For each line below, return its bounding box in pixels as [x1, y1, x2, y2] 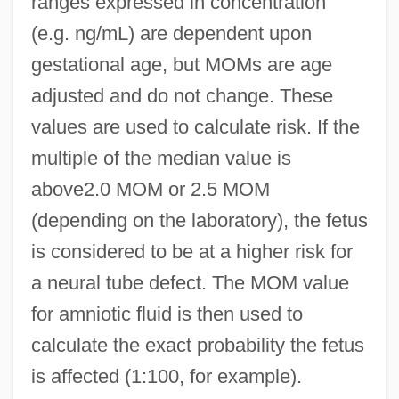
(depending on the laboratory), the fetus [30, 209, 368, 232]
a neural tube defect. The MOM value [30, 272, 349, 295]
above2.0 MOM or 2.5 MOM [30, 178, 270, 201]
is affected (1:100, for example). [30, 365, 302, 388]
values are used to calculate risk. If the [30, 116, 360, 139]
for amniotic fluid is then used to [30, 303, 303, 326]
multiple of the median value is [30, 147, 291, 170]
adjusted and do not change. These [30, 85, 333, 108]
